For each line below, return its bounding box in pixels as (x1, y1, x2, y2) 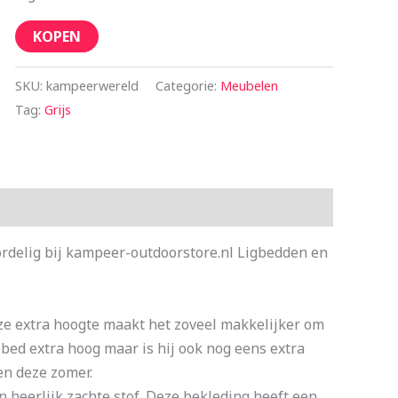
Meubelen (219, 76, 278, 94)
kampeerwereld (45, 76, 139, 94)
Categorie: (155, 76, 220, 94)
